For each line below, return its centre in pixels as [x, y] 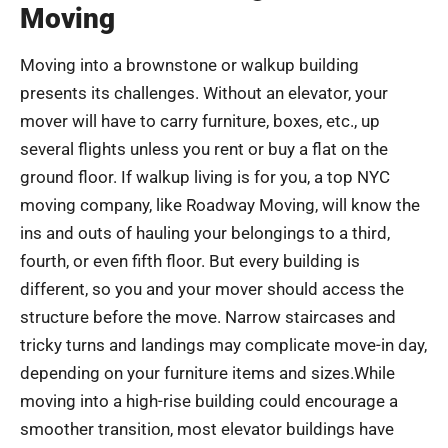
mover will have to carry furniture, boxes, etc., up [200, 120]
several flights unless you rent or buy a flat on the [204, 148]
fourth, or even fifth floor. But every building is [190, 260]
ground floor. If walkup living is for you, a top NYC [205, 176]
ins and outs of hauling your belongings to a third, [205, 232]
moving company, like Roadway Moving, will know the [220, 204]
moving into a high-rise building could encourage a [209, 400]
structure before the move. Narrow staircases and [208, 316]
